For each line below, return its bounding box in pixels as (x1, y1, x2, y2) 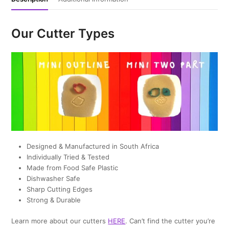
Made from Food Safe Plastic (27, 163, 119, 172)
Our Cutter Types (11, 26, 115, 41)
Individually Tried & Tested (27, 152, 110, 161)
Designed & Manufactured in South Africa (27, 142, 159, 150)
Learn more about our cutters (11, 216, 108, 225)
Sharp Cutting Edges (27, 185, 93, 193)
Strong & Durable (27, 195, 81, 204)
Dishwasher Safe (27, 174, 81, 182)
